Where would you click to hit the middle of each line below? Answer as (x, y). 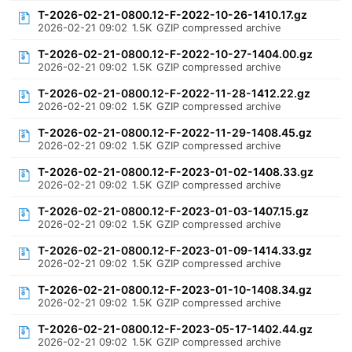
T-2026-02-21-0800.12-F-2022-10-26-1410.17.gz (173, 15)
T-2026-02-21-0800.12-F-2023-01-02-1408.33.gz (176, 172)
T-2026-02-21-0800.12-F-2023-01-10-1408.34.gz (175, 290)
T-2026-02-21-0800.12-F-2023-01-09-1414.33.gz (175, 250)
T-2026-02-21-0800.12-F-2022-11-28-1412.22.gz (174, 93)
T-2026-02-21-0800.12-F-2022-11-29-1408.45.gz (175, 132)
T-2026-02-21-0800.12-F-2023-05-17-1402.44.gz (176, 329)
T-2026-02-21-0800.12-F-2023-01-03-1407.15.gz (174, 211)
